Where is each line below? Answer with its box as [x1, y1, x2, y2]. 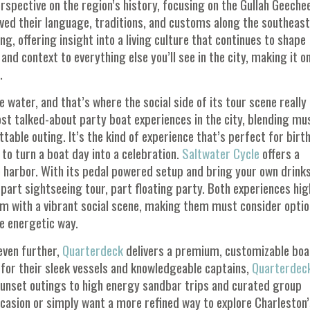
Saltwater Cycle [182, 143, 259, 164]
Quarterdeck [62, 240, 123, 261]
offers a [259, 143, 300, 164]
